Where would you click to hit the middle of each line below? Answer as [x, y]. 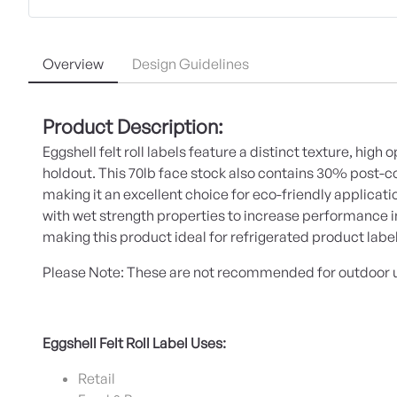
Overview [73, 63]
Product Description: [133, 126]
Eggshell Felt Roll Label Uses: [134, 343]
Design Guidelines [191, 63]
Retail [97, 378]
